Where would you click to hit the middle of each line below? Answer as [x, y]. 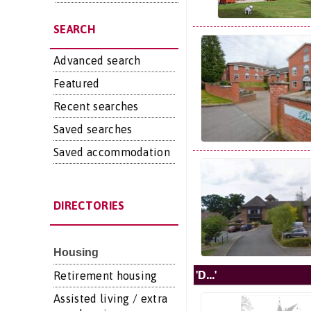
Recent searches [96, 106]
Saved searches [93, 129]
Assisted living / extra [111, 299]
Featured [77, 83]
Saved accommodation [112, 152]
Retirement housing [106, 276]
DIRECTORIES [89, 205]
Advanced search [97, 60]
